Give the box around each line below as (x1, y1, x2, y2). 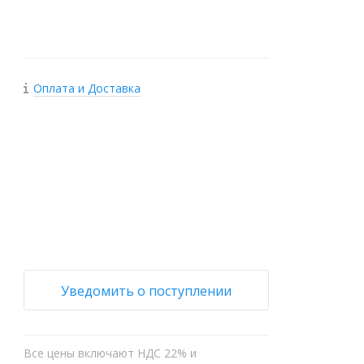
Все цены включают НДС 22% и (24, 345, 197, 361)
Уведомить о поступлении (61, 282, 232, 300)
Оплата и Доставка (33, 80, 141, 96)
